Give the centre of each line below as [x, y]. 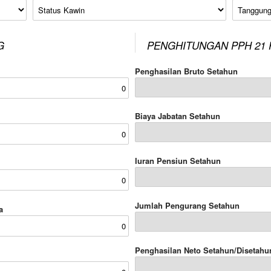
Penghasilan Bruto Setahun [186, 71]
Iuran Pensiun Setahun [178, 161]
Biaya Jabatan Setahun [178, 116]
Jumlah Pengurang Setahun [187, 205]
